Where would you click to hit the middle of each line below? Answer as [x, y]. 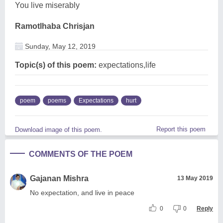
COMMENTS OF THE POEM [81, 154]
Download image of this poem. [58, 129]
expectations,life [126, 65]
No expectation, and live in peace [82, 192]
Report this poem [181, 129]
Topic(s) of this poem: [56, 65]
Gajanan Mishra [59, 178]
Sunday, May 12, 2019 [59, 46]
